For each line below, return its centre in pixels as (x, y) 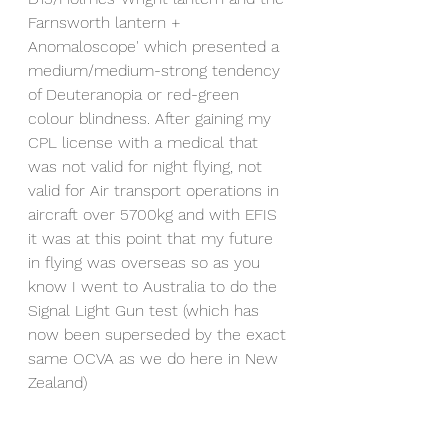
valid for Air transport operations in (156, 191)
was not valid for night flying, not (147, 167)
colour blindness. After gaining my (152, 119)
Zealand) (57, 383)
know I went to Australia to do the (155, 287)
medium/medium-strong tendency (156, 71)
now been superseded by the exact (159, 335)
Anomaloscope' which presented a (156, 47)
